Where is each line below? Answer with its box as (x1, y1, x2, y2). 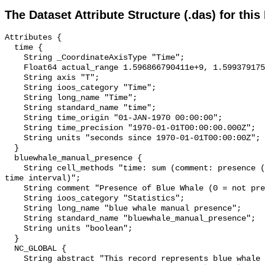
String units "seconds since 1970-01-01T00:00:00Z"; (5, 134, 24, 143)
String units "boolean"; (5, 224, 24, 234)
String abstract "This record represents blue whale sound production (5, 254, 24, 264)
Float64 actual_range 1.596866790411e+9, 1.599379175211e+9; (5, 63, 24, 73)
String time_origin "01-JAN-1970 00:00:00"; (5, 114, 24, 123)
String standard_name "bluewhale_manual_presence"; (5, 214, 24, 224)
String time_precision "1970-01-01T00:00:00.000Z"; (5, 124, 24, 133)
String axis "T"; (5, 73, 24, 83)
